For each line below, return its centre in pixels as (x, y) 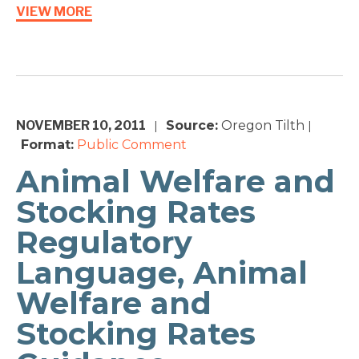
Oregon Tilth (261, 126)
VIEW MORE (54, 12)
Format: (47, 145)
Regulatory (104, 243)
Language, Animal (162, 273)
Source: (192, 126)
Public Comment (132, 145)
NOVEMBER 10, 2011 (81, 126)
